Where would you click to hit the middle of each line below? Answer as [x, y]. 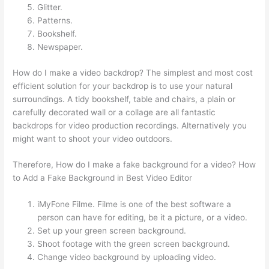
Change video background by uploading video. [127, 257]
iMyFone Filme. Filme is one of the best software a [134, 204]
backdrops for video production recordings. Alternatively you [130, 125]
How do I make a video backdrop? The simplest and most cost [133, 72]
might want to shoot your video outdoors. [93, 138]
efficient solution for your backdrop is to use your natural [123, 86]
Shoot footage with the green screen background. [134, 244]
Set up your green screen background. [112, 231]
